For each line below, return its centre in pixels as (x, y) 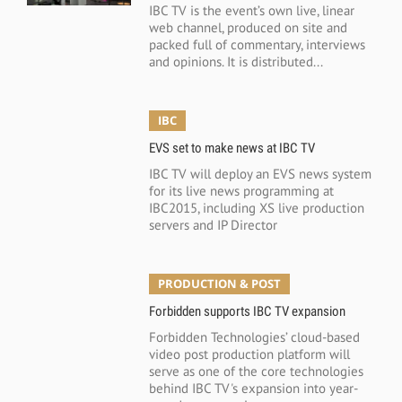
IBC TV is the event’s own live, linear (251, 11)
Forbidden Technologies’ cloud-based (254, 336)
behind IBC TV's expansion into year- (253, 388)
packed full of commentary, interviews (257, 45)
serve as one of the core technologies (256, 371)
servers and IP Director (213, 224)
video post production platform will (249, 354)
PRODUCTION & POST (219, 283)
